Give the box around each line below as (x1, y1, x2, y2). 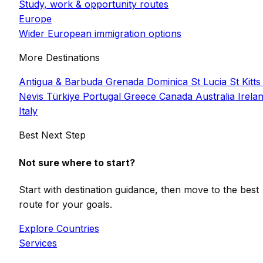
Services (19, 237, 57, 249)
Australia (195, 90, 238, 103)
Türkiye (46, 90, 83, 103)
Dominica (147, 76, 191, 88)
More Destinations (19, 52, 100, 64)
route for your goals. (19, 198, 112, 210)
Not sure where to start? (19, 156, 135, 168)
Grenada (106, 76, 147, 88)
